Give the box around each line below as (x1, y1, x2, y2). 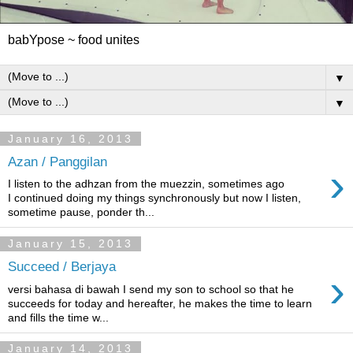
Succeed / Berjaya (8, 258, 116, 274)
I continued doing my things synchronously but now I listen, (8, 191, 301, 205)
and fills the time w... (8, 310, 109, 324)
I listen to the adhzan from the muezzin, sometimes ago (8, 177, 284, 191)
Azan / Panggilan (8, 153, 107, 169)
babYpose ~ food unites (8, 33, 139, 47)
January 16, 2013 (8, 132, 133, 146)
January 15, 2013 (8, 237, 133, 251)
